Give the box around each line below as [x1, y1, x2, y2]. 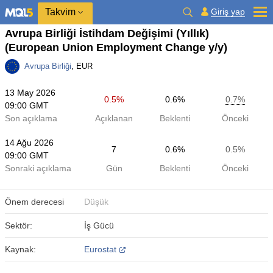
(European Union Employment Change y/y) [5, 41, 227, 54]
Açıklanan [95, 113, 133, 123]
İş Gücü [83, 221, 114, 230]
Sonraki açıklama [5, 163, 71, 173]
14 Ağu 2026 [5, 138, 54, 147]
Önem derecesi [5, 197, 64, 207]
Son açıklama [5, 113, 57, 123]
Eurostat [83, 244, 116, 254]
